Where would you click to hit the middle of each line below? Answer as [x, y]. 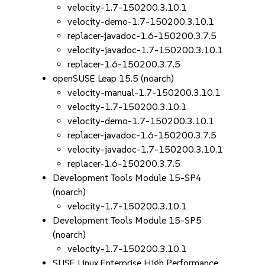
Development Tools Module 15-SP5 [127, 220]
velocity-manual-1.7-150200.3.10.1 [144, 93]
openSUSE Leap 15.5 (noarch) [114, 78]
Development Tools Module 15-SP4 [127, 178]
